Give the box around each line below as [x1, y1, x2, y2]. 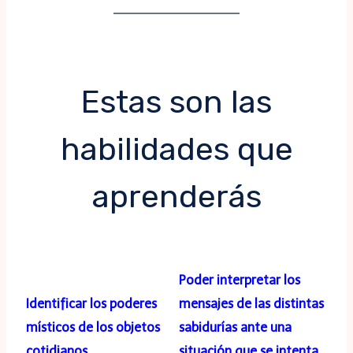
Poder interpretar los [179, 273, 300, 288]
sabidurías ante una [179, 320, 292, 336]
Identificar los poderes [26, 296, 157, 312]
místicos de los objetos [26, 320, 160, 336]
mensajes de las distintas [179, 296, 324, 312]
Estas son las [81, 84, 272, 121]
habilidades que [60, 131, 293, 169]
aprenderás [91, 178, 262, 216]
